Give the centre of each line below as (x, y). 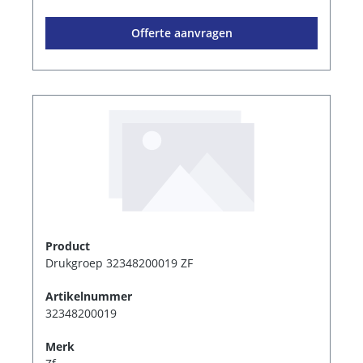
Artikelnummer (89, 296)
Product (68, 246)
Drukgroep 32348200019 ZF (119, 263)
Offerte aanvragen (181, 32)
